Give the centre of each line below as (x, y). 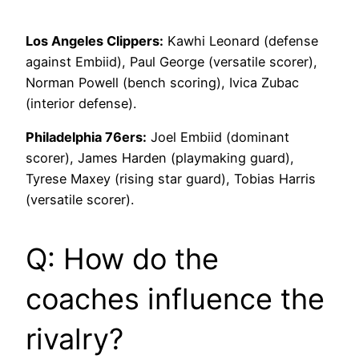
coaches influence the (175, 299)
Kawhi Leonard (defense (241, 40)
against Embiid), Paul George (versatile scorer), (171, 61)
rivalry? (75, 339)
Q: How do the (122, 259)
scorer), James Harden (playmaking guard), (160, 158)
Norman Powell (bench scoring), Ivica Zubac (162, 82)
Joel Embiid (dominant (218, 137)
